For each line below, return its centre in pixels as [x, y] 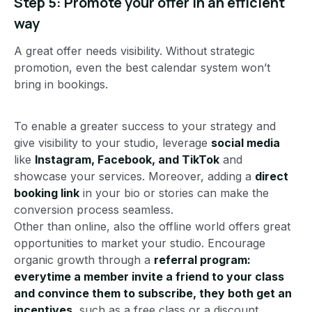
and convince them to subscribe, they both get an [153, 294]
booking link [47, 193]
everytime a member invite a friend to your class [149, 277]
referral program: [202, 260]
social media [245, 143]
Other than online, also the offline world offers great [152, 227]
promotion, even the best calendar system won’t [142, 68]
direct [272, 177]
